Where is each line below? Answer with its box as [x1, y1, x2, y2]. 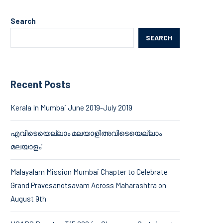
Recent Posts [10, 78, 71, 90]
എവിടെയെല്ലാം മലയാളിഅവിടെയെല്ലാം [10, 128, 162, 137]
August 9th [10, 194, 46, 203]
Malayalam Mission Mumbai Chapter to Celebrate [10, 167, 168, 176]
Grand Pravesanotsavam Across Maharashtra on [10, 180, 166, 190]
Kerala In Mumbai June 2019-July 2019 [10, 103, 132, 112]
